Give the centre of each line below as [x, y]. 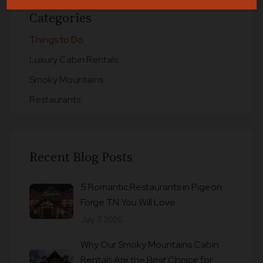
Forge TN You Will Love [128, 203]
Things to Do [56, 40]
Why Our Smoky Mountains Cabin [150, 245]
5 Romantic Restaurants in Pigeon [151, 187]
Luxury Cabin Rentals [74, 60]
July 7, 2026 [102, 220]
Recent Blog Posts [81, 157]
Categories [60, 18]
